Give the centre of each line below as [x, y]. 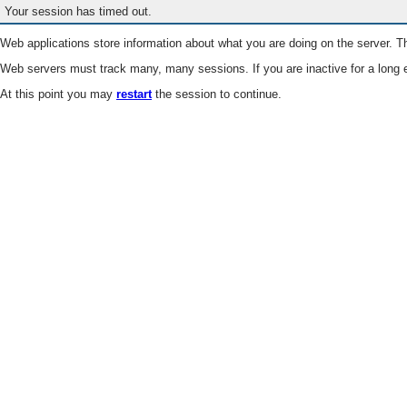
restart [134, 94]
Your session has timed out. [79, 12]
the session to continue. [217, 94]
